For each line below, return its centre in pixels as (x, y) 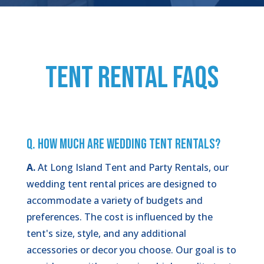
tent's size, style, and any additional (106, 233)
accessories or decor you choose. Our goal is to (131, 250)
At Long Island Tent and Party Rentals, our (132, 167)
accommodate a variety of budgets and (114, 200)
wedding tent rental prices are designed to (121, 184)
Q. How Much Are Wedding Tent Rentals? (123, 144)
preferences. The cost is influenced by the (119, 217)
